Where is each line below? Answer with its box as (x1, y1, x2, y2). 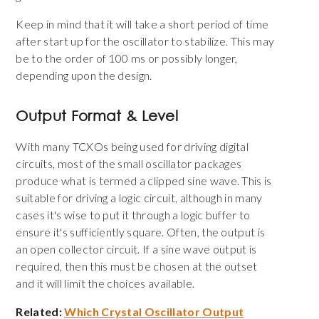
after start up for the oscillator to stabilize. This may (16, 34, 275, 48)
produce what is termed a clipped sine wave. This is (16, 174, 272, 188)
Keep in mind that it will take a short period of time (16, 17, 269, 31)
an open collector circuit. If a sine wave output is (16, 242, 257, 256)
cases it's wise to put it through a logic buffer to (16, 208, 251, 222)
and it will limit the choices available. (16, 276, 195, 291)
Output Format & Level (16, 108, 179, 125)
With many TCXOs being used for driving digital (16, 140, 249, 154)
